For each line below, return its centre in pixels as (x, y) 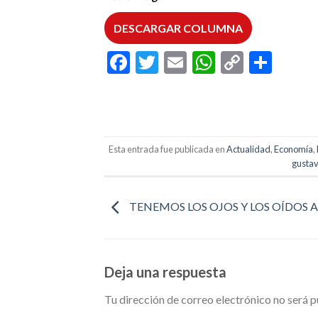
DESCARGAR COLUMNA (178, 28)
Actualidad (249, 149)
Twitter (195, 62)
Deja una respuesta (167, 272)
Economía (294, 149)
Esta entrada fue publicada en (168, 149)
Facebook (177, 62)
